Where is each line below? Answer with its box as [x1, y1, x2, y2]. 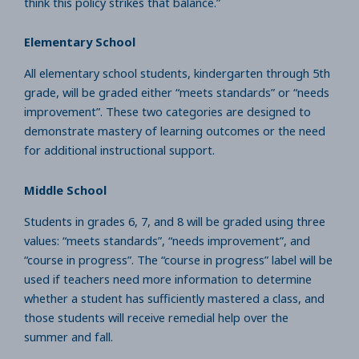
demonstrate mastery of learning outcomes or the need [24, 123, 325, 139]
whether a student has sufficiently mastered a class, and [24, 289, 325, 306]
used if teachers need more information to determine [24, 270, 312, 287]
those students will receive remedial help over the [24, 309, 288, 325]
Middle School [24, 181, 110, 198]
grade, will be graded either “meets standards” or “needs [24, 84, 329, 101]
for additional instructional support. [24, 142, 221, 159]
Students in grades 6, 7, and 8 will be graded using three [24, 212, 325, 229]
